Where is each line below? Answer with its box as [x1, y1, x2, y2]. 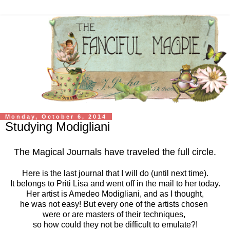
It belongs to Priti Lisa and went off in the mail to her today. [10, 179, 220, 188]
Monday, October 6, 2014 [5, 113, 107, 120]
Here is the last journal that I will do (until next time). [22, 169, 208, 178]
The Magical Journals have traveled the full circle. [14, 147, 216, 158]
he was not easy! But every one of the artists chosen [20, 200, 210, 209]
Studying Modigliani [5, 120, 110, 134]
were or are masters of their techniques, [43, 210, 187, 219]
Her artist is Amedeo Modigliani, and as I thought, [26, 189, 204, 199]
